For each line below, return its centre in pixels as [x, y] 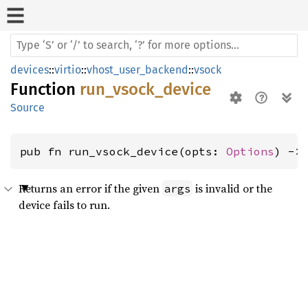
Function [45, 89]
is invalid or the [232, 188]
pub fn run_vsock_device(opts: [123, 151]
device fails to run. [64, 205]
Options [250, 151]
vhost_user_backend [137, 70]
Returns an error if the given [90, 188]
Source [27, 108]
